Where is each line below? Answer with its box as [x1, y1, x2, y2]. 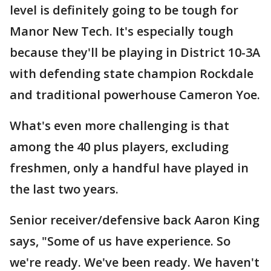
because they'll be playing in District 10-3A [10, 44, 260, 60]
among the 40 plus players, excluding [10, 139, 229, 155]
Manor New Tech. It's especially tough [10, 23, 233, 39]
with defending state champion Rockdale [10, 65, 253, 82]
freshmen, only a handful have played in [10, 160, 249, 176]
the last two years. [10, 181, 119, 197]
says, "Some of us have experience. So [10, 233, 230, 249]
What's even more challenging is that [10, 117, 229, 134]
